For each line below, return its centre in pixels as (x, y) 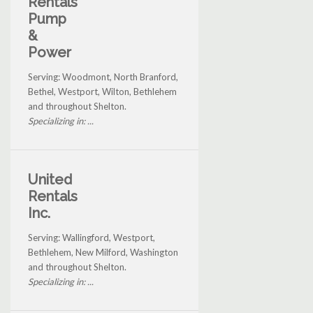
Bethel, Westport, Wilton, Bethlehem (102, 92)
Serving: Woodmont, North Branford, (103, 77)
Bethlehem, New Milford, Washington (103, 253)
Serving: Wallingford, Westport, (92, 238)
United (50, 180)
